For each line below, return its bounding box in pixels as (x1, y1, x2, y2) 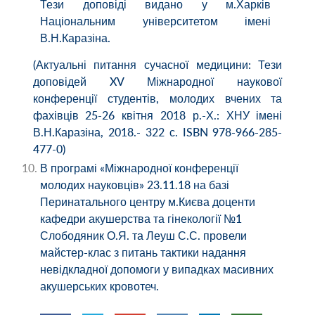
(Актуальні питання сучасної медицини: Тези (32, 56, 283, 72)
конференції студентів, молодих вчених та (32, 90, 283, 106)
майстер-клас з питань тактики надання (40, 245, 247, 261)
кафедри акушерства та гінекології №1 (40, 211, 243, 227)
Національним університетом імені (40, 13, 271, 30)
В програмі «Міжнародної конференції (40, 160, 239, 176)
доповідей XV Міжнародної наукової (32, 73, 283, 89)
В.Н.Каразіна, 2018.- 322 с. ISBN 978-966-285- (32, 124, 283, 140)
